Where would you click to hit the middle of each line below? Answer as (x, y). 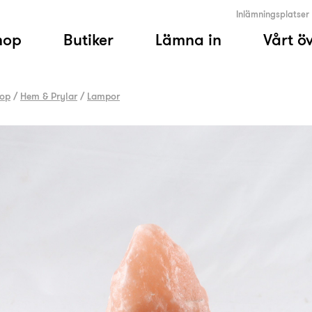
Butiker (88, 40)
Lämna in (188, 40)
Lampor (103, 96)
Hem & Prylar (49, 96)
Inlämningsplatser (273, 15)
